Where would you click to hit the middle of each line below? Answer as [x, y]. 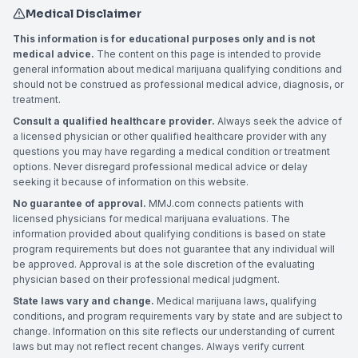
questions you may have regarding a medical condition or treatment [171, 151]
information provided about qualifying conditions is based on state [169, 234]
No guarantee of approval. [80, 203]
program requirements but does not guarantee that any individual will [174, 249]
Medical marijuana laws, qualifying [235, 301]
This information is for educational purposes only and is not [164, 39]
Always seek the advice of [278, 121]
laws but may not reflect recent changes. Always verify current [159, 346]
